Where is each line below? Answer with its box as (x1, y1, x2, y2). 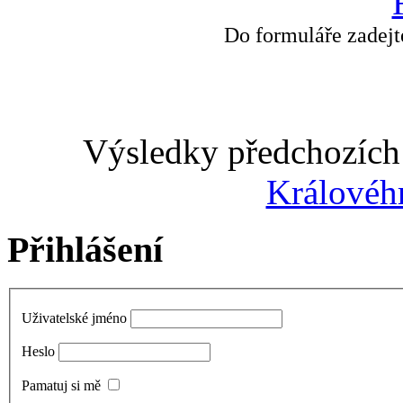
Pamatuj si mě (22, 377, 101, 393)
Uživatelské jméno (22, 309, 127, 326)
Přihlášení (7, 229, 163, 271)
